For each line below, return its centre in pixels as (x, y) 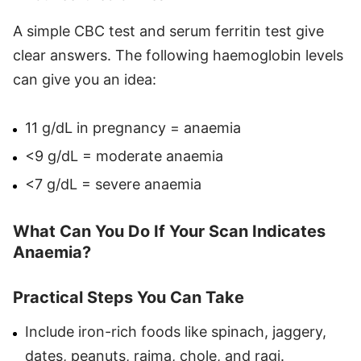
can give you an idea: (85, 79)
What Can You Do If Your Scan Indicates (169, 231)
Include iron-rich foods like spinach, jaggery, (176, 331)
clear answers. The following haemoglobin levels (178, 55)
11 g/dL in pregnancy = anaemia (133, 127)
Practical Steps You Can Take (129, 297)
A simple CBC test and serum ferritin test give (168, 31)
